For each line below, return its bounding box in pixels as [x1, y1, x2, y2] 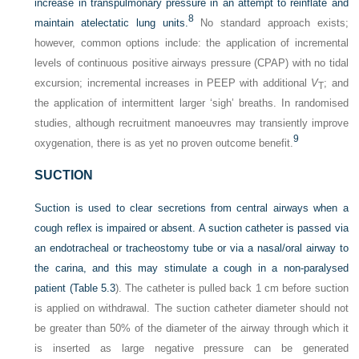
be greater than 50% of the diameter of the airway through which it [34, 322, 349, 335]
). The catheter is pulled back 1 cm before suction [115, 282, 349, 295]
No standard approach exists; [193, 17, 349, 30]
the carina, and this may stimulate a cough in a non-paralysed [34, 262, 349, 275]
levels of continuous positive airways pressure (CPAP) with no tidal [34, 57, 349, 70]
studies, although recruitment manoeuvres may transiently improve [34, 117, 349, 130]
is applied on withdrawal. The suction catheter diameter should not [34, 302, 349, 315]
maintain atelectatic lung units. [34, 17, 188, 30]
